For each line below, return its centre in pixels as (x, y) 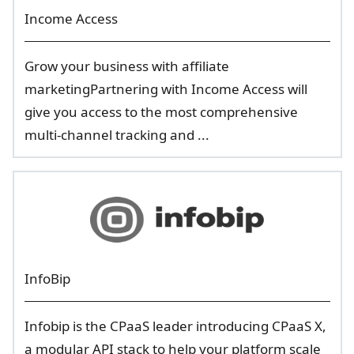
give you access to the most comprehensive (161, 112)
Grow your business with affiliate (126, 66)
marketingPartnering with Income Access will (166, 89)
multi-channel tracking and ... (117, 135)
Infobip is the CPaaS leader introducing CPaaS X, (175, 326)
